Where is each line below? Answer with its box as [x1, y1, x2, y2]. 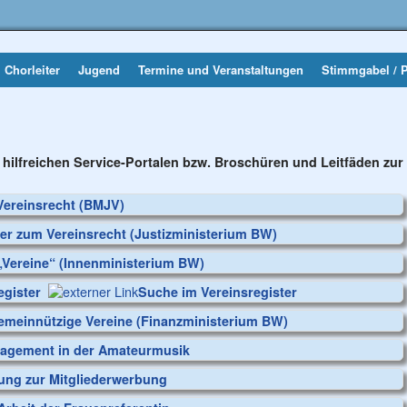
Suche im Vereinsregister [138, 283, 297, 301]
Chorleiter [5, 61, 60, 78]
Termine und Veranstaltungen [138, 61, 303, 78]
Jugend [78, 61, 120, 78]
